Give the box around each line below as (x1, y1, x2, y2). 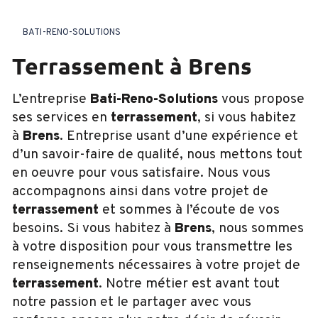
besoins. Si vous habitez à (12, 219, 175, 237)
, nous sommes (212, 219, 304, 237)
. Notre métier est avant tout (99, 275, 280, 292)
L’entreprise (21, 90, 90, 108)
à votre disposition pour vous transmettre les (12, 238, 292, 256)
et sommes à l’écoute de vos (99, 201, 280, 219)
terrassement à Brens (25, 51, 252, 80)
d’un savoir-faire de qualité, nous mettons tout (12, 146, 302, 163)
